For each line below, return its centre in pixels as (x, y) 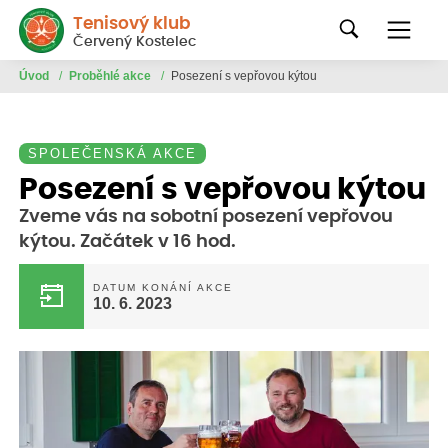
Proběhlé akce (111, 76)
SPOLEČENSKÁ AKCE (112, 154)
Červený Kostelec (134, 41)
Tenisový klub (131, 23)
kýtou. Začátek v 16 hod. (127, 242)
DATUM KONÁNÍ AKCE (162, 288)
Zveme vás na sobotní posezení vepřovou (206, 217)
